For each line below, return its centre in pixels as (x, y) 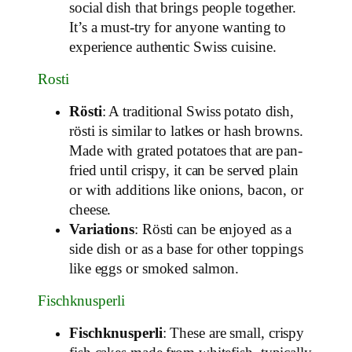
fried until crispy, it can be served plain (184, 170)
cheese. (90, 209)
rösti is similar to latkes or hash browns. (186, 131)
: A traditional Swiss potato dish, (198, 111)
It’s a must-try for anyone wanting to (178, 27)
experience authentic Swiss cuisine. (173, 47)
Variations (102, 229)
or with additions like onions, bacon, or (186, 190)
